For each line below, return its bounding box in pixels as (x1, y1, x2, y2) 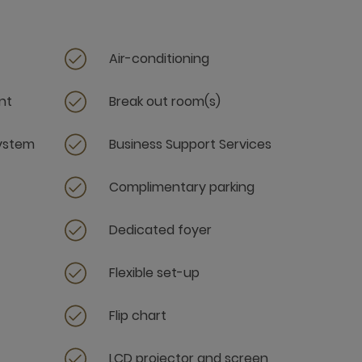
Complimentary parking (109, 178, 255, 196)
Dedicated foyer (109, 221, 212, 239)
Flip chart (109, 306, 166, 325)
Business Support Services (109, 135, 271, 154)
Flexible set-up (109, 263, 200, 282)
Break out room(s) (109, 92, 221, 111)
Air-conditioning (109, 49, 209, 68)
